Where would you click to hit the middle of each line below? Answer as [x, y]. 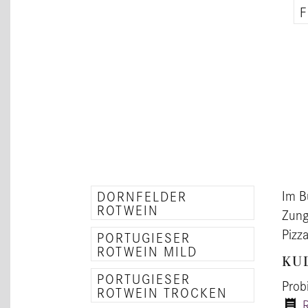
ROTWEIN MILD [147, 251]
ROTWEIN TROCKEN [162, 292]
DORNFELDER [142, 196]
